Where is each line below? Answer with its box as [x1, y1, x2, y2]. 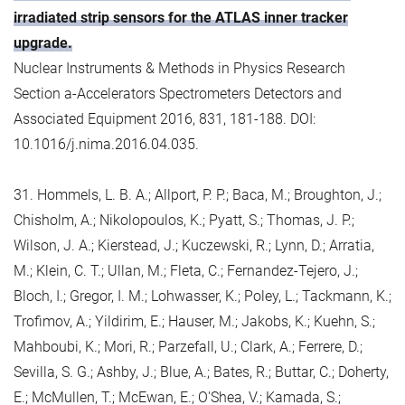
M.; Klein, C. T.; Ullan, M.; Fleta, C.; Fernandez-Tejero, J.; [14, 261, 358, 279]
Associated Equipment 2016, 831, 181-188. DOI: [14, 109, 316, 127]
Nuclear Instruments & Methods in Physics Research [14, 59, 345, 77]
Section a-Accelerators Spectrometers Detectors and [14, 84, 342, 102]
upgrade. [14, 33, 72, 52]
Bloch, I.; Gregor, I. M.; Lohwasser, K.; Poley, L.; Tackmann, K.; [14, 287, 391, 305]
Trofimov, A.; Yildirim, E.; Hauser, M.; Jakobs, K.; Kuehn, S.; [14, 312, 375, 330]
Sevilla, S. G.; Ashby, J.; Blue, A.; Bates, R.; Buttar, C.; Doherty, [14, 363, 389, 381]
